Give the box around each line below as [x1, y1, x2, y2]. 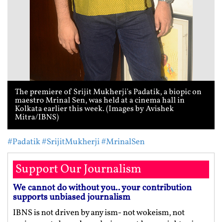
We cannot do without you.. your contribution [13, 182, 192, 195]
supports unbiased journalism [13, 191, 130, 204]
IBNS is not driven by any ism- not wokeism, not [13, 207, 185, 219]
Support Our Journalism [15, 161, 141, 178]
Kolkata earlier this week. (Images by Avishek [15, 104, 174, 115]
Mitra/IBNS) [15, 112, 59, 123]
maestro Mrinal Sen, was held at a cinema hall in [15, 95, 185, 107]
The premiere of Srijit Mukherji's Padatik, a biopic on [15, 87, 202, 98]
